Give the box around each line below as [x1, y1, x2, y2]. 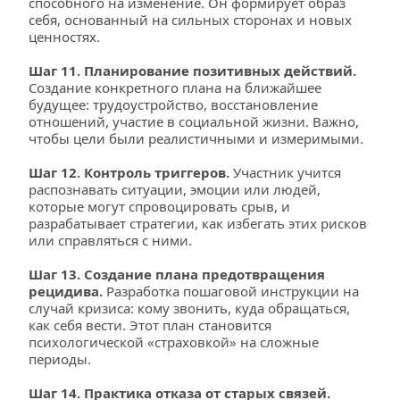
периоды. [29, 350, 91, 368]
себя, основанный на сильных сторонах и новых [29, 11, 352, 29]
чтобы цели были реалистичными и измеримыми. [29, 129, 363, 147]
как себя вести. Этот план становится [29, 316, 271, 334]
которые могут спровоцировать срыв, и [29, 197, 290, 215]
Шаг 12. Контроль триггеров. [29, 163, 229, 181]
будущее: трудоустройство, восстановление [29, 96, 318, 113]
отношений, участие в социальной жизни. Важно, [29, 112, 359, 130]
